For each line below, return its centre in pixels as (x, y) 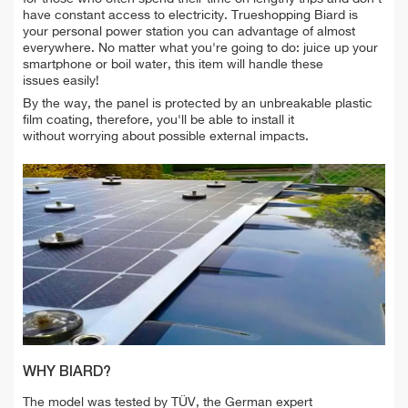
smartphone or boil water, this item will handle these (173, 64)
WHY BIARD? (67, 372)
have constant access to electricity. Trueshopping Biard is (190, 15)
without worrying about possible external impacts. (166, 136)
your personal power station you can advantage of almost (189, 31)
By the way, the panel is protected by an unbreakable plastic (198, 103)
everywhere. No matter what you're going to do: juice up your (200, 48)
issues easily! (63, 81)
